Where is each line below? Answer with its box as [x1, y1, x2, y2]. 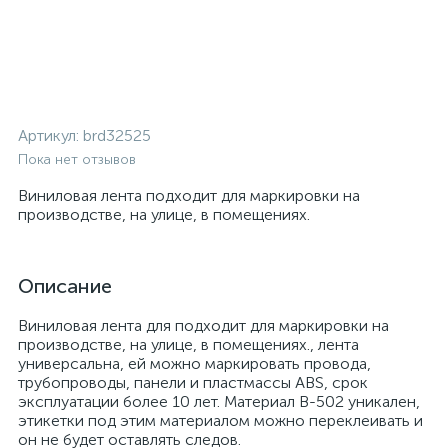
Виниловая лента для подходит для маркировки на [18, 316, 389, 335]
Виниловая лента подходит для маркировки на [18, 186, 360, 205]
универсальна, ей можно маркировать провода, [18, 354, 371, 373]
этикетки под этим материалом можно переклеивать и [18, 411, 423, 430]
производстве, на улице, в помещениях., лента [18, 335, 359, 354]
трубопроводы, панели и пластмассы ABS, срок [18, 373, 368, 392]
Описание [18, 274, 112, 298]
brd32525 [83, 126, 151, 145]
